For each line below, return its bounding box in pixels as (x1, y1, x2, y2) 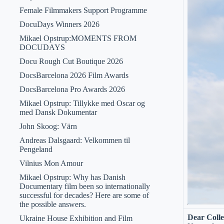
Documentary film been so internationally (19, 182, 150, 190)
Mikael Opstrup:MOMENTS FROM (19, 34, 136, 42)
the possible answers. (19, 200, 86, 208)
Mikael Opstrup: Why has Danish (19, 173, 125, 181)
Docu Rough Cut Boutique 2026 (19, 57, 123, 65)
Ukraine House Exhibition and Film (19, 214, 132, 222)
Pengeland (19, 145, 52, 153)
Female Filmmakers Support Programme (19, 6, 147, 14)
